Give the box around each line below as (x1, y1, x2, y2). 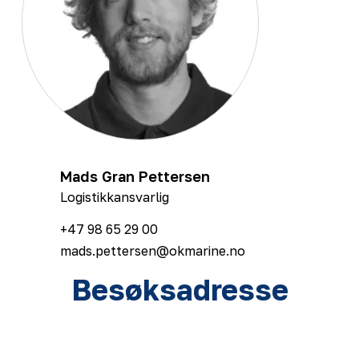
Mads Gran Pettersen (60, 167, 210, 185)
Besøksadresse (71, 272, 288, 307)
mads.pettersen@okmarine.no (60, 242, 245, 259)
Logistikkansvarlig (60, 188, 169, 205)
